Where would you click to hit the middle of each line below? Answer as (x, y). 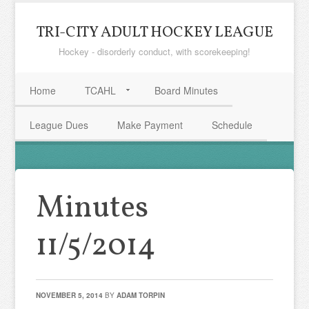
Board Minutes (187, 90)
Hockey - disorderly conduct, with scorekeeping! (154, 51)
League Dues (59, 125)
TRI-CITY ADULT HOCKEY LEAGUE (154, 33)
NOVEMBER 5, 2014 (70, 295)
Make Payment (150, 125)
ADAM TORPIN (141, 295)
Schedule (232, 125)
